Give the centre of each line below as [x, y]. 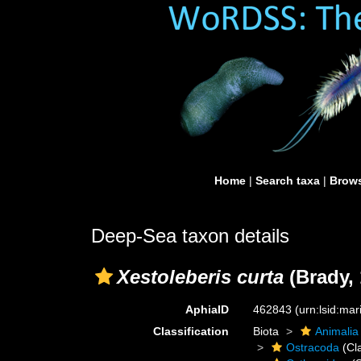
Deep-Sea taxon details [190, 236]
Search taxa [288, 180]
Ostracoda [313, 347]
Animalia [337, 331]
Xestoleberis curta [200, 277]
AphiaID [207, 309]
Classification [191, 331]
